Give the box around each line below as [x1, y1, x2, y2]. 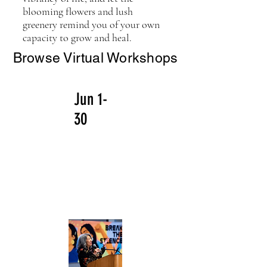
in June [74, 182, 115, 201]
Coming [74, 162, 117, 182]
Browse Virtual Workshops [13, 50, 178, 66]
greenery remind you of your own [23, 18, 160, 31]
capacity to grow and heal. [23, 31, 132, 44]
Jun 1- [74, 89, 108, 109]
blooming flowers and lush [23, 5, 133, 18]
